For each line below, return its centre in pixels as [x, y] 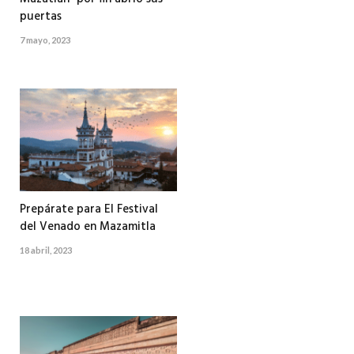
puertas [41, 16]
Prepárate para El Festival [89, 209]
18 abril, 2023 [46, 250]
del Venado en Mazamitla [88, 226]
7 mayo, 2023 [45, 40]
